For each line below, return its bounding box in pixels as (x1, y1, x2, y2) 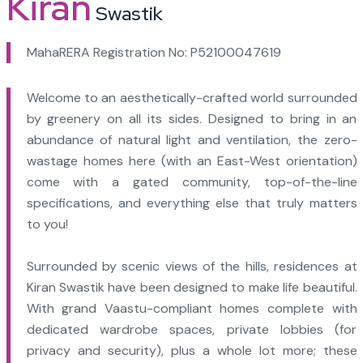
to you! (26, 216, 68, 233)
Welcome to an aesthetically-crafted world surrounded (26, 89, 357, 106)
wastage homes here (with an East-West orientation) (26, 152, 357, 169)
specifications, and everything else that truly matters (26, 194, 357, 211)
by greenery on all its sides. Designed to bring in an (26, 110, 357, 127)
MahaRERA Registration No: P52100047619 (26, 44, 281, 61)
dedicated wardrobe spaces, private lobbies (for (26, 321, 357, 338)
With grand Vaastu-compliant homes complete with (26, 300, 357, 317)
